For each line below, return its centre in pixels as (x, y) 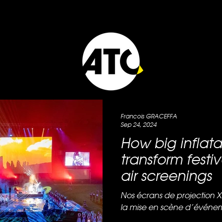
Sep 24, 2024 (139, 125)
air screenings (166, 176)
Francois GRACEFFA (149, 116)
